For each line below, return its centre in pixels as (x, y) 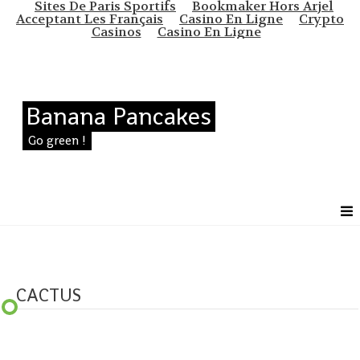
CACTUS (49, 296)
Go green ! (57, 141)
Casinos (116, 32)
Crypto (321, 19)
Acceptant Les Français (90, 19)
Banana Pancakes (119, 116)
